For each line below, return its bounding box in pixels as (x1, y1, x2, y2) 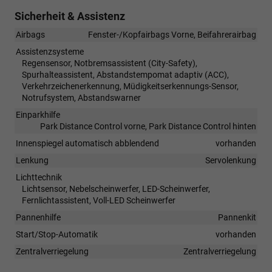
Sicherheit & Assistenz (15, 9, 125, 22)
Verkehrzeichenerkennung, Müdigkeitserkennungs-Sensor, (22, 81, 239, 91)
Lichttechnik (16, 172, 62, 182)
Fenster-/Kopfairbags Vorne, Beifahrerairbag (88, 29, 256, 39)
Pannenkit (218, 212, 256, 222)
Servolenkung (205, 155, 256, 165)
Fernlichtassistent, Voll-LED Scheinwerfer (22, 195, 175, 205)
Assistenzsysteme (16, 46, 84, 56)
